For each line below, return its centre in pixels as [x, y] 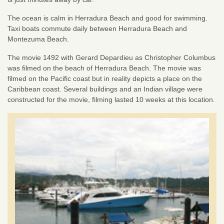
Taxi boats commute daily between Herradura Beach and [97, 28]
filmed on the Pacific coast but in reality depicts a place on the [105, 78]
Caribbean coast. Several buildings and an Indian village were [105, 89]
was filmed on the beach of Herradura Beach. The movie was [104, 68]
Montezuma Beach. [38, 39]
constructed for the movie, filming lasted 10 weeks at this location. [111, 99]
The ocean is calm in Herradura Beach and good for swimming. [107, 18]
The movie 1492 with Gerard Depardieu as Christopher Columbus [111, 57]
